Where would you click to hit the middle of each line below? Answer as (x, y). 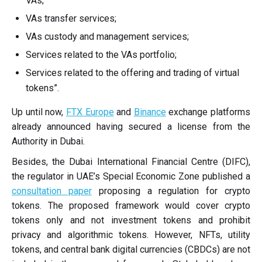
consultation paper (52, 191)
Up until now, (39, 112)
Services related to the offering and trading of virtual (132, 73)
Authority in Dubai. (48, 141)
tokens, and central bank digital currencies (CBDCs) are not (131, 249)
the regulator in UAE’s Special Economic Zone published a (131, 176)
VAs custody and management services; (107, 37)
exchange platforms (208, 112)
